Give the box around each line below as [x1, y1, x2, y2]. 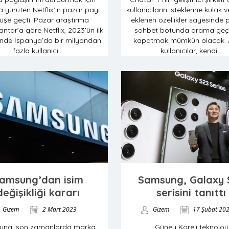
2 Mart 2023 [40, 205, 77, 214]
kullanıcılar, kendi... [161, 46, 222, 55]
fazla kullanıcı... [13, 46, 63, 55]
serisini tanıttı [156, 186, 226, 199]
